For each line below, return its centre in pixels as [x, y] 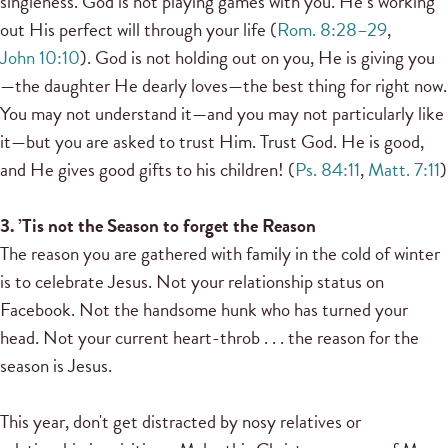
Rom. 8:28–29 [332, 29]
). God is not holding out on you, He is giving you [257, 57]
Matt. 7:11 [404, 169]
